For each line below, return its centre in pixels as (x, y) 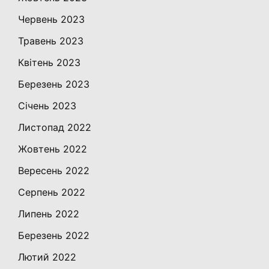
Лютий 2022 (47, 257)
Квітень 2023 (49, 63)
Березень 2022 (54, 236)
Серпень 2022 (52, 192)
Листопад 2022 (55, 128)
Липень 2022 (49, 214)
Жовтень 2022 (53, 149)
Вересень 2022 (54, 171)
